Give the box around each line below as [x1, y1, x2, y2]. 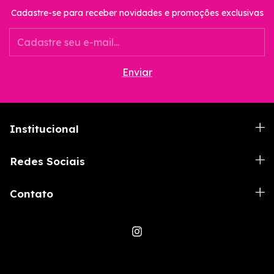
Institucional [10, 122, 79, 136]
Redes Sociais [10, 155, 85, 168]
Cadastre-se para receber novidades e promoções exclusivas [10, 7, 264, 19]
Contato [10, 187, 53, 201]
